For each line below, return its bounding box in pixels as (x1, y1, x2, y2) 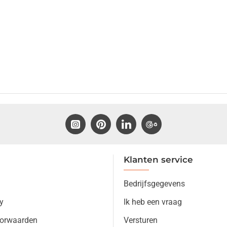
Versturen (124, 215, 158, 225)
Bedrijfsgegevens (124, 179, 185, 189)
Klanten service (124, 155, 193, 165)
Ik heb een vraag (124, 197, 182, 207)
